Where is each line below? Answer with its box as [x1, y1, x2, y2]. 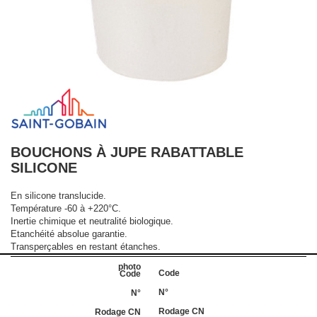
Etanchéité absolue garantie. [11, 229, 127, 240]
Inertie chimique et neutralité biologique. [11, 216, 173, 227]
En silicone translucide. [11, 190, 106, 202]
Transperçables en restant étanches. [11, 241, 161, 253]
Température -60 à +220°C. [11, 203, 121, 214]
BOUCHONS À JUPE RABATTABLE [11, 144, 243, 161]
